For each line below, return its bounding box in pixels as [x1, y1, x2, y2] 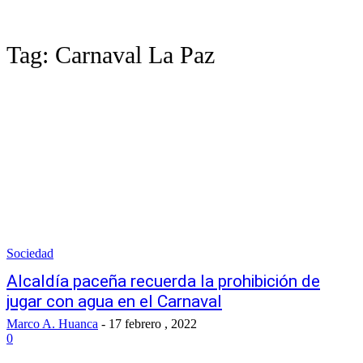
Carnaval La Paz [55, 41, 215, 68]
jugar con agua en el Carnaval [6, 292, 222, 311]
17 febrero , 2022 [109, 317, 197, 331]
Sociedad [6, 246, 53, 260]
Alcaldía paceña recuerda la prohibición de [6, 271, 320, 291]
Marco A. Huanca [6, 317, 98, 331]
